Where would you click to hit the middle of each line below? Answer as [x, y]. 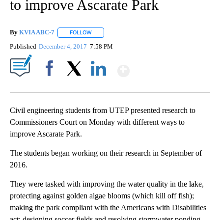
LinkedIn [98, 85]
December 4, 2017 [64, 46]
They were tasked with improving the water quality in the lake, [107, 184]
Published [23, 46]
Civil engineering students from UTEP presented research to [103, 110]
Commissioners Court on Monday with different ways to [97, 122]
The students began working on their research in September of [106, 153]
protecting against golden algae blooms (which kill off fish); [102, 195]
